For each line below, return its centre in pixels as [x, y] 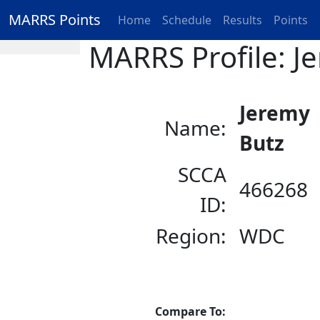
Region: [191, 236]
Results [242, 20]
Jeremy [275, 113]
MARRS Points [55, 20]
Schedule [187, 20]
